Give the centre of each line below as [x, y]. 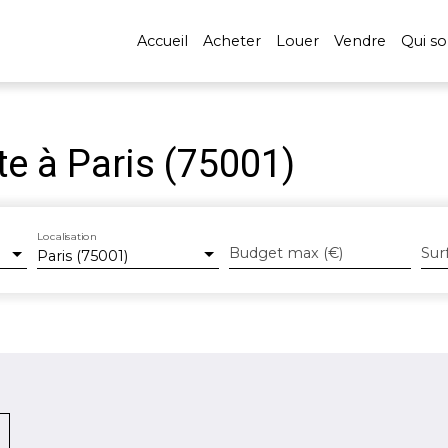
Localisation [66, 236]
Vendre [359, 40]
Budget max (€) [285, 253]
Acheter [231, 40]
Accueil [162, 40]
